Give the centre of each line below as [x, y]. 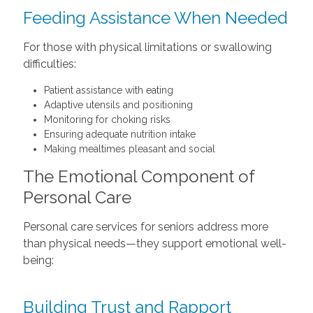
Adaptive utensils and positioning [118, 105]
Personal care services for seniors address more [145, 227]
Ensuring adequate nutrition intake [119, 134]
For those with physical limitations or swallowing [147, 47]
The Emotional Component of [138, 176]
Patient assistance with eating [108, 90]
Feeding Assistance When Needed [155, 18]
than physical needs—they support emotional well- [154, 243]
